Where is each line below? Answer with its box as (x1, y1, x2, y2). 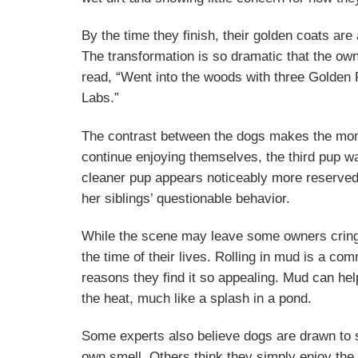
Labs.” (82, 90, 119, 106)
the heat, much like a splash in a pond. (82, 290, 312, 306)
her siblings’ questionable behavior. (82, 190, 290, 206)
